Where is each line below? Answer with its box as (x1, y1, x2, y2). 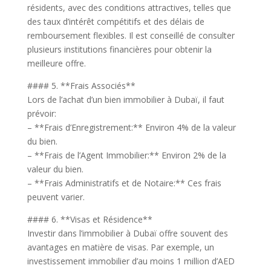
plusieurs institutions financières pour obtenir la (27, 44, 212, 55)
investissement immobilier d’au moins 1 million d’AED (27, 255, 235, 267)
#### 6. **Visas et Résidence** (27, 214, 152, 225)
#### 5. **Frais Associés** (27, 80, 135, 91)
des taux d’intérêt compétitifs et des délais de (27, 16, 204, 27)
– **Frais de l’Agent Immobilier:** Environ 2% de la (27, 149, 226, 161)
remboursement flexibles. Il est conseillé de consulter (27, 30, 235, 41)
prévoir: (27, 108, 56, 119)
